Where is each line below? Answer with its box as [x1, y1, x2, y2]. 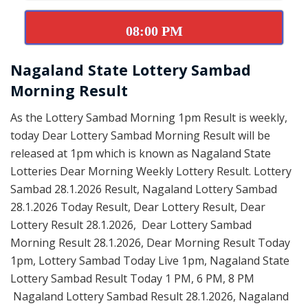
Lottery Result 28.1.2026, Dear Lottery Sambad [10, 217, 252, 232]
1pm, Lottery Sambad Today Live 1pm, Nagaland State [10, 252, 289, 268]
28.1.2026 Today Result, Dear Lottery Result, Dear [10, 199, 265, 214]
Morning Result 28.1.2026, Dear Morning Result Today [10, 234, 290, 250]
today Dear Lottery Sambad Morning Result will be [10, 127, 270, 143]
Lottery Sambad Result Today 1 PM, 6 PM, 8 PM [10, 270, 254, 286]
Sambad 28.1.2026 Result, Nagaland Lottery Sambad [10, 181, 277, 197]
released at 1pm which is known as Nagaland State [10, 145, 271, 161]
